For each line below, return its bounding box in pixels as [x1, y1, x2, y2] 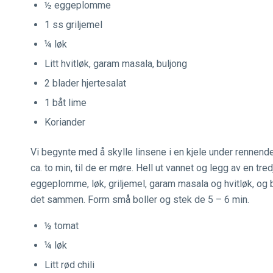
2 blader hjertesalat [44, 77, 126, 90]
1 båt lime [44, 97, 87, 109]
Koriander [44, 116, 85, 129]
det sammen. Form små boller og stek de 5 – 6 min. [30, 194, 249, 206]
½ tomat [44, 219, 79, 232]
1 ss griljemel [44, 19, 102, 31]
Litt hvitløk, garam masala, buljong [44, 58, 187, 70]
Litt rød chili [44, 258, 94, 271]
